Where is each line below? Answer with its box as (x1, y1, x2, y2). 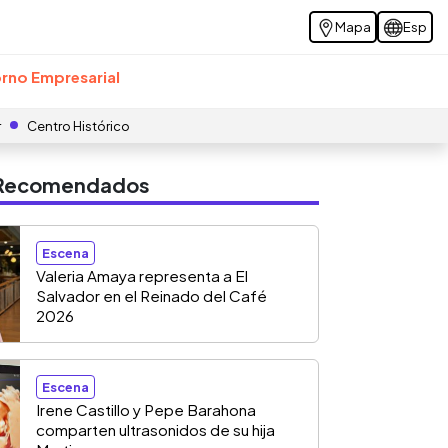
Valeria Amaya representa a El (36, 266, 248, 285)
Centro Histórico (27, 118, 130, 134)
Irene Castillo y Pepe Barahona (36, 400, 256, 419)
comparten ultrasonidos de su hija (36, 420, 275, 439)
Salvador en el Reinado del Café (36, 286, 267, 305)
